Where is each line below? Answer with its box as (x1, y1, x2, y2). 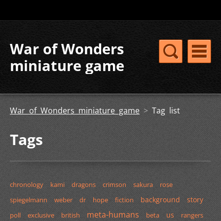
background (141, 195, 180, 204)
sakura (133, 180, 153, 189)
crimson (103, 180, 126, 189)
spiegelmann (10, 195, 47, 204)
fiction (115, 195, 134, 204)
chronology (10, 180, 43, 189)
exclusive (28, 211, 54, 220)
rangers (181, 211, 203, 220)
